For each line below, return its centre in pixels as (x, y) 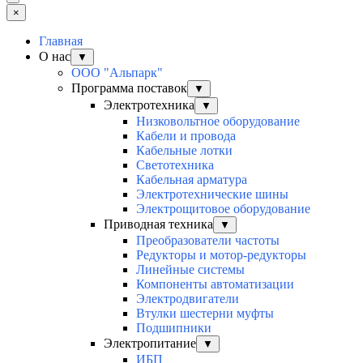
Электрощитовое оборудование (223, 208)
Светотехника (175, 164)
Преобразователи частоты (208, 240)
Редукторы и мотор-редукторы (221, 254)
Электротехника (149, 105)
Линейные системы (190, 269)
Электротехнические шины (212, 194)
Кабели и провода (186, 135)
